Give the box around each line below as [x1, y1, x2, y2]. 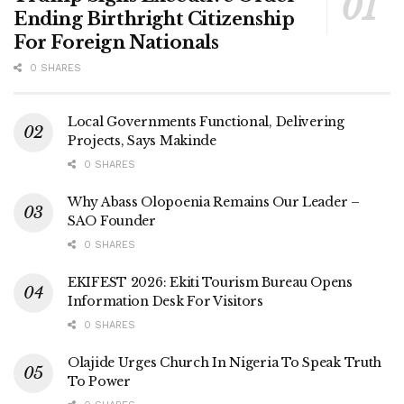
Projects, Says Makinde [68, 132, 216, 149]
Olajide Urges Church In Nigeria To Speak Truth [68, 353, 382, 371]
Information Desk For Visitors [68, 292, 263, 309]
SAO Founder [68, 212, 156, 229]
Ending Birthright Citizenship [14, 7, 295, 30]
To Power [68, 372, 131, 390]
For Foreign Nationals [14, 31, 219, 53]
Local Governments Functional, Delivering [68, 113, 344, 130]
